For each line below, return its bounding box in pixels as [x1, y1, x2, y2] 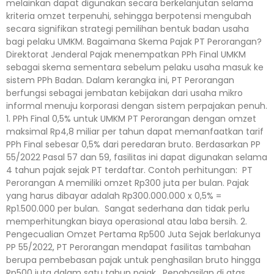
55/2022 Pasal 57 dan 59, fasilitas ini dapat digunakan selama [6, 150, 267, 163]
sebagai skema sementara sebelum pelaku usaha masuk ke [6, 61, 264, 73]
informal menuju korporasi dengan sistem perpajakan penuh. [6, 99, 267, 112]
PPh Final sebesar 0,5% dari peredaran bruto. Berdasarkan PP [6, 138, 261, 150]
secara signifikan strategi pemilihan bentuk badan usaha [6, 22, 249, 35]
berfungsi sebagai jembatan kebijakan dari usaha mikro [6, 86, 243, 99]
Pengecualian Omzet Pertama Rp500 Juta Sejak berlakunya [6, 228, 261, 240]
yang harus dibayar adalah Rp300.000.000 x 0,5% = [6, 189, 221, 202]
